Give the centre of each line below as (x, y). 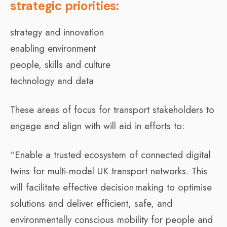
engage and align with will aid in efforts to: (97, 126)
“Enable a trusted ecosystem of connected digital (110, 155)
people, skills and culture (60, 64)
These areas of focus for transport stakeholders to (112, 109)
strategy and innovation (57, 32)
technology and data (52, 81)
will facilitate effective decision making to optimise (111, 187)
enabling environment (53, 48)
